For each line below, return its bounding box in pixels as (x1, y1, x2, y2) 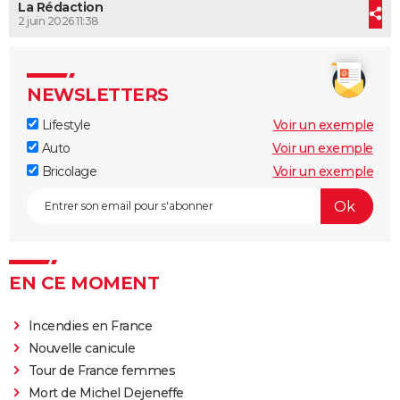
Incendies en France (28, 318, 153, 335)
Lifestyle (38, 117, 90, 134)
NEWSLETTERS (27, 84, 169, 106)
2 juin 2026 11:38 (18, 14, 98, 29)
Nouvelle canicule (28, 340, 136, 357)
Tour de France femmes (28, 362, 176, 379)
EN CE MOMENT (9, 272, 159, 295)
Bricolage (38, 163, 96, 180)
